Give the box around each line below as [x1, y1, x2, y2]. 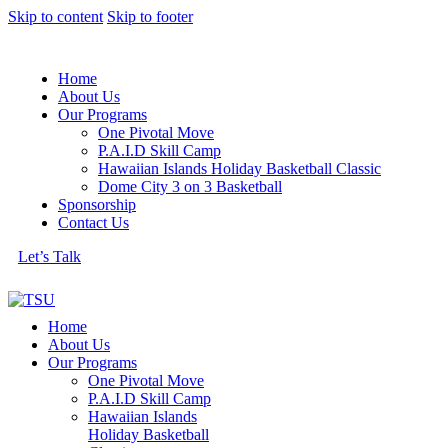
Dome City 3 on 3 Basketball [98, 178, 282, 195]
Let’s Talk [18, 248, 81, 265]
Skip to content [8, 8, 103, 25]
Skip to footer [107, 8, 193, 25]
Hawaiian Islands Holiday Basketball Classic [98, 160, 381, 177]
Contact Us [58, 214, 129, 231]
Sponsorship [58, 196, 136, 213]
